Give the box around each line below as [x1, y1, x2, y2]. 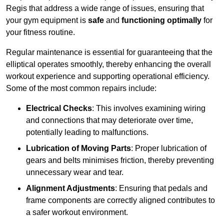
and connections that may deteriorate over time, [26, 116, 193, 125]
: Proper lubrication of [131, 144, 206, 153]
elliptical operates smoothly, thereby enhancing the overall [6, 60, 211, 69]
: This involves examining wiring [92, 104, 205, 113]
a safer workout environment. [26, 208, 128, 217]
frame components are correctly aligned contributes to [26, 196, 215, 205]
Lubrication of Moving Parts [26, 144, 131, 153]
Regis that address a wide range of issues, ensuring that [6, 4, 204, 13]
